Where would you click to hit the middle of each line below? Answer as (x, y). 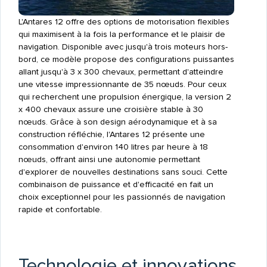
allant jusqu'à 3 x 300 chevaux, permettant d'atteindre (121, 72)
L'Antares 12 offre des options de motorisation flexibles (124, 21)
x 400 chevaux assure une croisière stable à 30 (111, 109)
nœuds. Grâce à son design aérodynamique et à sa (117, 122)
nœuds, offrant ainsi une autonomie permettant (109, 159)
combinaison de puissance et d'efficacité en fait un (116, 184)
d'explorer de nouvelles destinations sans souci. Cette (123, 172)
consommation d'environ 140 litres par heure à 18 (113, 147)
